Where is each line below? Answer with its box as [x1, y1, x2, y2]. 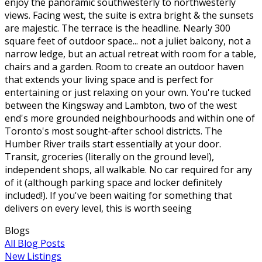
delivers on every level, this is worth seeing [5, 201, 192, 215]
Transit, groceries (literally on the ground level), [5, 150, 214, 163]
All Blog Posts [5, 236, 65, 250]
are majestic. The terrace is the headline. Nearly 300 [5, 21, 230, 35]
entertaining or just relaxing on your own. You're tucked [5, 85, 251, 99]
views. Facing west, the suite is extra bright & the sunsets [5, 8, 254, 22]
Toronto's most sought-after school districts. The [5, 124, 222, 137]
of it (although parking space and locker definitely [5, 175, 222, 189]
